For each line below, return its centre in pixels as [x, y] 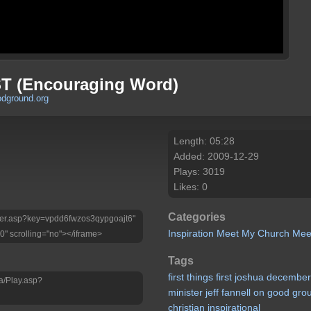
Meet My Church [253, 234]
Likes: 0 [191, 187]
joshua [250, 277]
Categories [197, 217]
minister [186, 292]
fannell [236, 292]
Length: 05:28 [204, 141]
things [200, 277]
